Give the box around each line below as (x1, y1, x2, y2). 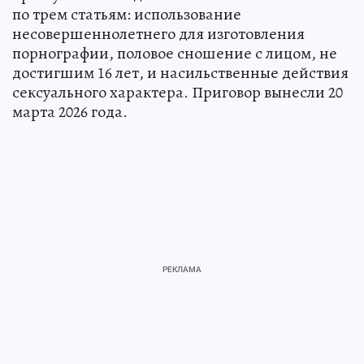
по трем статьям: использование (12, 3, 241, 26)
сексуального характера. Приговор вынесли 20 (12, 81, 343, 104)
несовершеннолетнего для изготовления (12, 23, 305, 45)
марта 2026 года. (12, 101, 128, 123)
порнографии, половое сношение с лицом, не (12, 42, 337, 65)
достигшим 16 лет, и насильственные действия (12, 62, 349, 84)
